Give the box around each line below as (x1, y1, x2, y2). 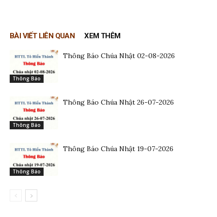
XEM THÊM (84, 31, 121, 40)
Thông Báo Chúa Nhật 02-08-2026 (63, 51, 175, 60)
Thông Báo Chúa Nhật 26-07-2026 (63, 97, 174, 107)
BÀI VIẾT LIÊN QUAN (10, 31, 75, 40)
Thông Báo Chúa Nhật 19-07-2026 (63, 144, 173, 153)
